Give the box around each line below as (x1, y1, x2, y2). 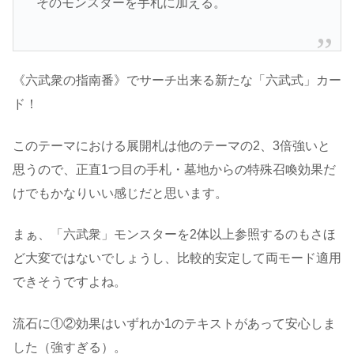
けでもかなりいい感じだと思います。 (13, 186, 228, 200)
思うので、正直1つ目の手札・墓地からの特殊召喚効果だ (13, 162, 336, 176)
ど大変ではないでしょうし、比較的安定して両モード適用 (13, 251, 341, 265)
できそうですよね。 (13, 275, 126, 289)
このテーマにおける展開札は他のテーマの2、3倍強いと (13, 138, 330, 153)
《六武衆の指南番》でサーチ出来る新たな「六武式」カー (13, 73, 341, 88)
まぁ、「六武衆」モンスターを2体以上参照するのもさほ (13, 228, 336, 242)
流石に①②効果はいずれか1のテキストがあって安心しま (13, 316, 336, 330)
